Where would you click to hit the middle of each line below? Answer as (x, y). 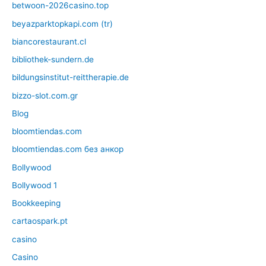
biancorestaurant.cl (49, 41)
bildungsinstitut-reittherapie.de (70, 77)
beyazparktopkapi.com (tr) (62, 23)
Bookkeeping (36, 203)
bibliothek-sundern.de (53, 60)
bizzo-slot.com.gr (45, 95)
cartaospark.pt (40, 221)
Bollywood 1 (34, 185)
